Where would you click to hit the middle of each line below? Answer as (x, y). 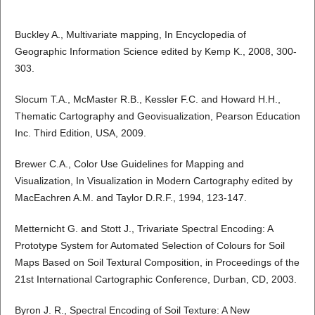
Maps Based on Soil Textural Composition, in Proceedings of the (157, 263)
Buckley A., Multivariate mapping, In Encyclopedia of (130, 35)
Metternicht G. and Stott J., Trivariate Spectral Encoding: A (143, 229)
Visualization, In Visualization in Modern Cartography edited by (153, 181)
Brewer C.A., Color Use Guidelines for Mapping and (129, 164)
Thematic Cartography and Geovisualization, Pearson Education (157, 116)
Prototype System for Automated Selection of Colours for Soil (149, 246)
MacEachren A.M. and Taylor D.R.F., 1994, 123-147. (130, 198)
